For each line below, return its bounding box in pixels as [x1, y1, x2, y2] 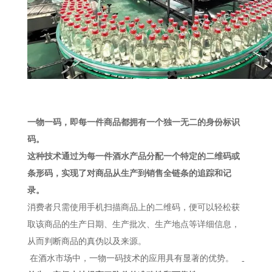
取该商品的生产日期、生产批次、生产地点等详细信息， [27, 220, 240, 229]
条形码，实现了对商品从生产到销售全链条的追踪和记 [27, 169, 231, 178]
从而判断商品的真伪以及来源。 [27, 237, 146, 246]
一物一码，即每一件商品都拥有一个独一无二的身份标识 [27, 118, 240, 127]
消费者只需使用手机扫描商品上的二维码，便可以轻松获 [27, 203, 240, 212]
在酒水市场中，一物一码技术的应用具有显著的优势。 [29, 254, 234, 263]
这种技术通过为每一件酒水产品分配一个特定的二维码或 [27, 152, 240, 161]
